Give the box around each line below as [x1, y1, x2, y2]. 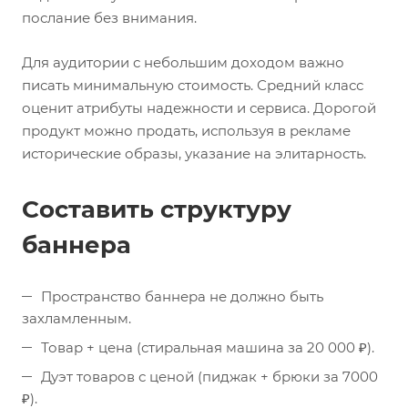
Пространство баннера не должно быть [41, 288, 323, 305]
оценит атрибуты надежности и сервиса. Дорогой [22, 99, 376, 117]
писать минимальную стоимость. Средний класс [22, 76, 363, 94]
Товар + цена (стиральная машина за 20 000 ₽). [41, 339, 374, 356]
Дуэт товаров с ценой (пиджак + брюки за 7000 [41, 368, 378, 385]
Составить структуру [22, 195, 291, 224]
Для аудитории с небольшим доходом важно [22, 54, 344, 71]
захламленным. [22, 310, 131, 327]
